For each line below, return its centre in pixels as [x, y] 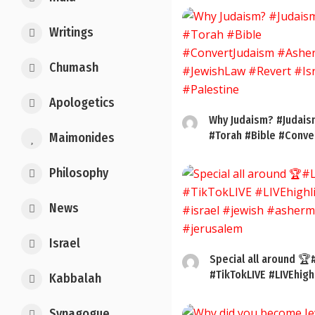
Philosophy [79, 173]
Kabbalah [75, 278]
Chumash [74, 67]
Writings [71, 32]
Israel [65, 243]
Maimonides [82, 138]
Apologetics [82, 103]
